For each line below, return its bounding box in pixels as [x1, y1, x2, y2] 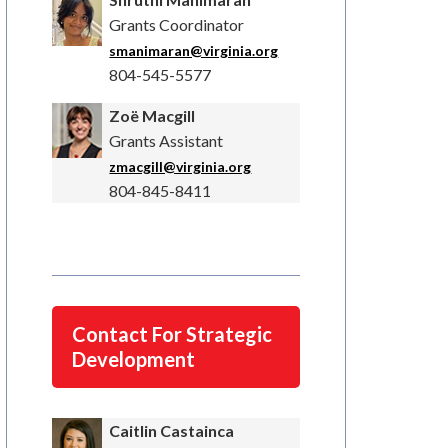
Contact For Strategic [72, 322, 272, 347]
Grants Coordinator [109, 15, 245, 35]
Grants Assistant [109, 131, 224, 151]
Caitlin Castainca [109, 421, 235, 441]
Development [72, 347, 195, 372]
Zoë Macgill [109, 106, 196, 126]
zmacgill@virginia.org [109, 158, 252, 176]
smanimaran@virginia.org [109, 42, 279, 60]
